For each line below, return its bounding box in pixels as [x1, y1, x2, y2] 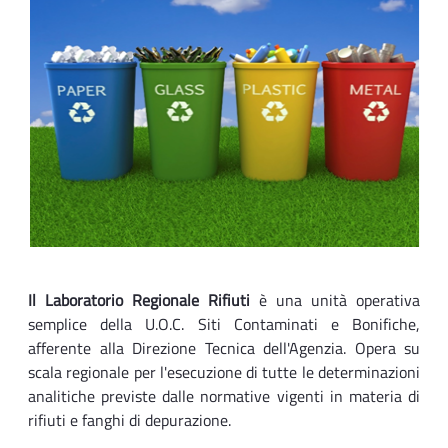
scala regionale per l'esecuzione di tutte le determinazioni [28, 360, 420, 385]
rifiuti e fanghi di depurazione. [28, 408, 231, 433]
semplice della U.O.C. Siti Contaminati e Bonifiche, [28, 312, 420, 337]
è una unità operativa [250, 288, 420, 313]
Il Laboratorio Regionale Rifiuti [28, 288, 250, 313]
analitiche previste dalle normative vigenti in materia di [28, 384, 420, 409]
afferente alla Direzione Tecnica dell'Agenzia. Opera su [28, 336, 420, 361]
